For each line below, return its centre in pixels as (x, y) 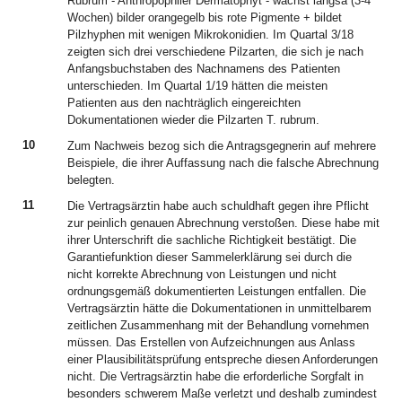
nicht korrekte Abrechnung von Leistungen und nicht (202, 274)
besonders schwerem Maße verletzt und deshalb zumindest (222, 393)
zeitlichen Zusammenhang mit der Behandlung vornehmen (218, 325)
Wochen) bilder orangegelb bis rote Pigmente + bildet (205, 17)
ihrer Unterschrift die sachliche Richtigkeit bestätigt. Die (212, 240)
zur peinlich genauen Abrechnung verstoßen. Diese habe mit (223, 223)
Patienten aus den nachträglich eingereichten (184, 103)
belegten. (91, 180)
